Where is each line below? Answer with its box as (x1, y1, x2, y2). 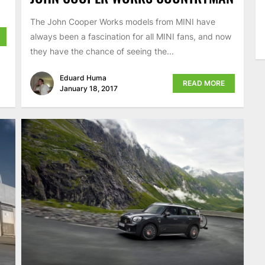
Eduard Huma (59, 73, 106, 82)
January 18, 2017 (59, 83, 118, 93)
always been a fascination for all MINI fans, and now (30, 31, 231, 41)
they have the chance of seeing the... (30, 46, 174, 56)
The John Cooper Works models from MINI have (30, 16, 215, 27)
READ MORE (183, 78, 225, 88)
